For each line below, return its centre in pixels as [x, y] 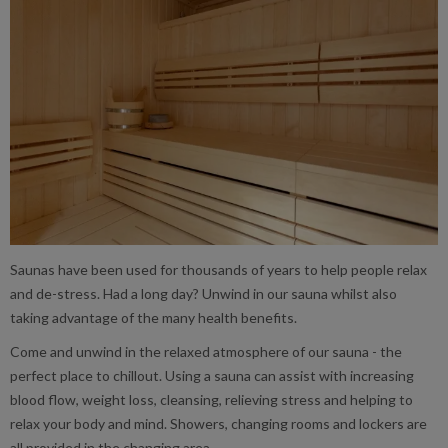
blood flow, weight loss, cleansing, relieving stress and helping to [211, 400]
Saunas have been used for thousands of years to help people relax [218, 270]
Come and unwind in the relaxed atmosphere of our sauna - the [206, 352]
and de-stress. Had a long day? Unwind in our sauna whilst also [203, 294]
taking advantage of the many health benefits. [153, 318]
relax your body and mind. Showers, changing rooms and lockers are [218, 424]
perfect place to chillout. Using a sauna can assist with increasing [212, 376]
